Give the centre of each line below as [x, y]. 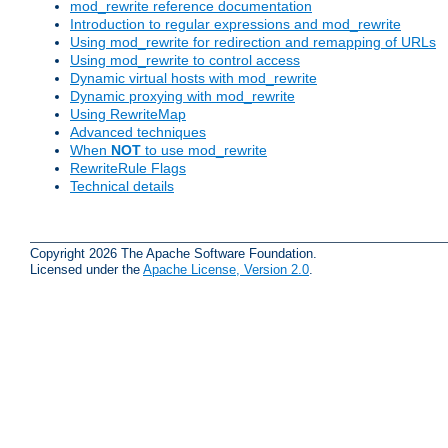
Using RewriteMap [128, 114]
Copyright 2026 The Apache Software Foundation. [173, 253]
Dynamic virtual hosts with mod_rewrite [193, 78]
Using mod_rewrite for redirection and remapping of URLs [253, 42]
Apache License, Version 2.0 [226, 269]
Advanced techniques [138, 132]
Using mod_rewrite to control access [185, 60]
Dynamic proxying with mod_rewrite [182, 96]
